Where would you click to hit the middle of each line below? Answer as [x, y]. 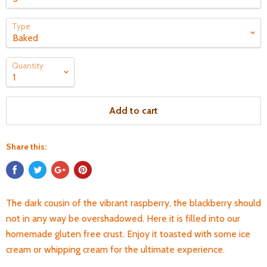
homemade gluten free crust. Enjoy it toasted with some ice [128, 234]
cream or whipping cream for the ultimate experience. [117, 249]
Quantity [28, 66]
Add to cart [133, 111]
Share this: [26, 147]
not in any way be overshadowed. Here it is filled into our [123, 218]
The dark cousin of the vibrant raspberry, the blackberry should [133, 203]
